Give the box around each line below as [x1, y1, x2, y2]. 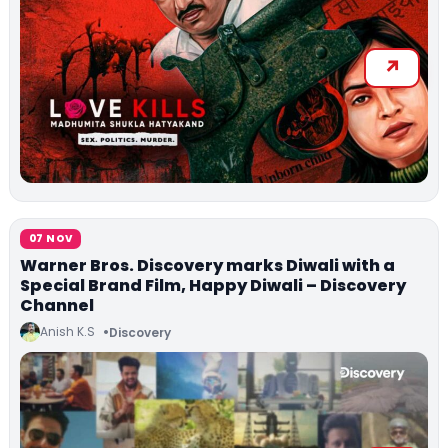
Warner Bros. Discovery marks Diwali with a [20, 254, 395, 278]
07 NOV [29, 231, 73, 247]
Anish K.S [40, 323, 95, 341]
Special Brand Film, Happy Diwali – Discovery [20, 274, 406, 298]
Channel [20, 294, 94, 318]
